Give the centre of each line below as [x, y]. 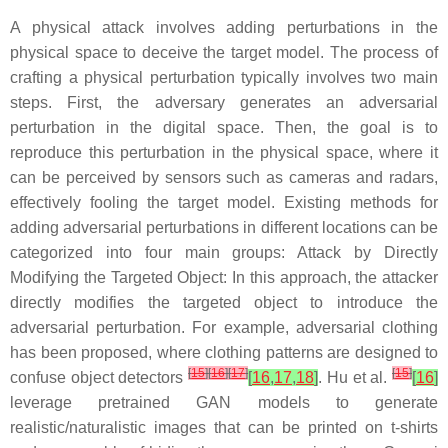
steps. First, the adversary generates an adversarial [224, 102]
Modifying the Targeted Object [117, 277]
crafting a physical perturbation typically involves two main [224, 77]
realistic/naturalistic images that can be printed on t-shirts [224, 427]
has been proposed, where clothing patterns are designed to [224, 352]
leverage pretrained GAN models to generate [224, 402]
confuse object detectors [99, 377]
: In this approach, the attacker [330, 277]
